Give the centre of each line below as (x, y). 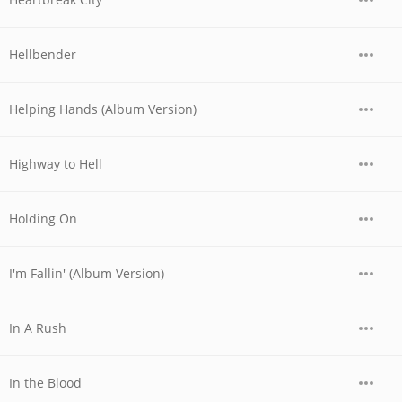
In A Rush (38, 328)
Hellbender (43, 54)
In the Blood (45, 383)
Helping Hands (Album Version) (103, 109)
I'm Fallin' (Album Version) (87, 273)
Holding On (43, 218)
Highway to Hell (56, 164)
